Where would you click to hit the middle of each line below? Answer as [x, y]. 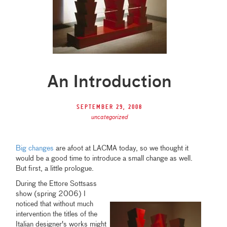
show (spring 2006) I [51, 194]
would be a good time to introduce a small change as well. [104, 159]
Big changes [35, 149]
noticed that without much [55, 204]
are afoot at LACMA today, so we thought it [121, 149]
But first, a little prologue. [55, 169]
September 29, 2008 [110, 107]
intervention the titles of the [57, 215]
